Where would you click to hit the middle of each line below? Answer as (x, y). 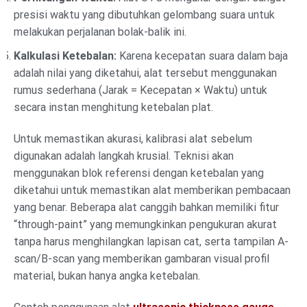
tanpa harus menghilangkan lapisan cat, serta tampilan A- (151, 241)
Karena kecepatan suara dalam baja (202, 56)
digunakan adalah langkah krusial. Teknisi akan (124, 156)
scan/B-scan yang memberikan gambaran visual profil (142, 258)
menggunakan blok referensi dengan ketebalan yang (139, 173)
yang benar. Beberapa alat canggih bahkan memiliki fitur (146, 207)
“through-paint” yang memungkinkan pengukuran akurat (145, 224)
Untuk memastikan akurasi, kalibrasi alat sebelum (133, 138)
